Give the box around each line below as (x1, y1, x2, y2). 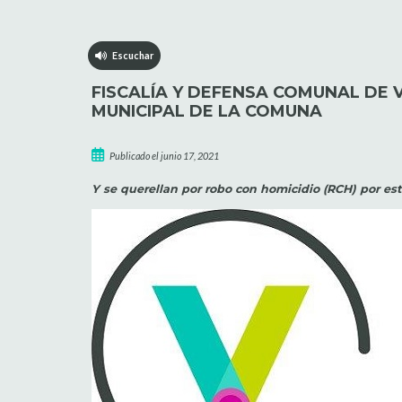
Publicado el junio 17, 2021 (107, 149, 219, 162)
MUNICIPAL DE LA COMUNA (92, 100, 322, 121)
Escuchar (106, 48, 153, 61)
